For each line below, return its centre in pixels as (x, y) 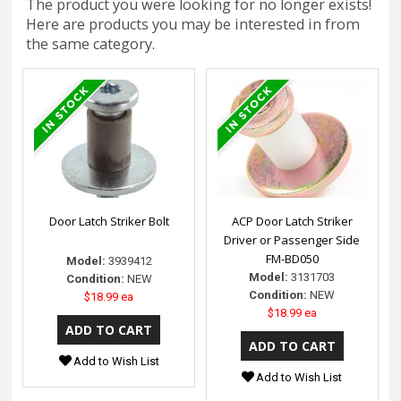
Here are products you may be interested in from (193, 25)
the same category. (91, 44)
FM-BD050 (292, 259)
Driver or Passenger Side (292, 240)
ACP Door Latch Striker (292, 222)
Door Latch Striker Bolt (109, 222)
